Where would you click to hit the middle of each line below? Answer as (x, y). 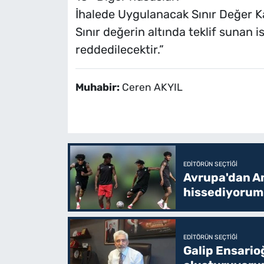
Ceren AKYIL (152, 88)
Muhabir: (98, 88)
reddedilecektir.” (119, 50)
